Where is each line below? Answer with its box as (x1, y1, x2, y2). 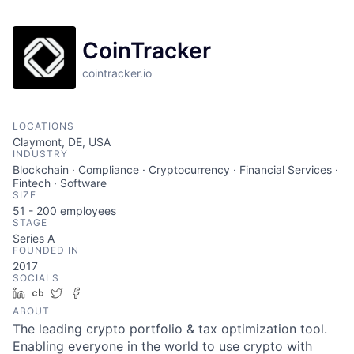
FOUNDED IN (13, 244, 79, 256)
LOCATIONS (13, 120, 74, 132)
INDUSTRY (13, 148, 68, 160)
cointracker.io (82, 66, 152, 80)
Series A (13, 232, 55, 245)
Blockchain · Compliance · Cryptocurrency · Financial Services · (13, 163, 338, 176)
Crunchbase (50, 286, 112, 299)
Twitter (69, 286, 104, 299)
